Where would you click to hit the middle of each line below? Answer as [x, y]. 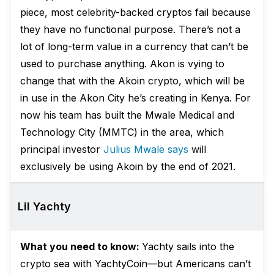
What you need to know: [81, 246]
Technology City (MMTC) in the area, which [122, 132]
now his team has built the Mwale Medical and [127, 115]
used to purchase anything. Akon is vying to [122, 64]
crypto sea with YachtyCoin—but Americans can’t [135, 264]
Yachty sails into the [188, 246]
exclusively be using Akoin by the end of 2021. [128, 166]
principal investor [62, 149]
